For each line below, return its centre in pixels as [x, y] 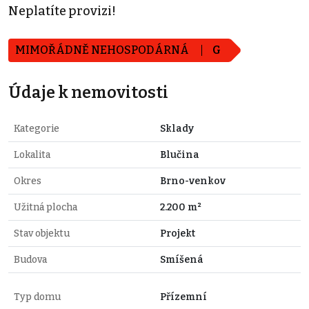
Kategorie [37, 128]
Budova [30, 259]
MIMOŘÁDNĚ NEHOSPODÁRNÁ [103, 50]
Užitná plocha [46, 207]
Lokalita [32, 154]
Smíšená [182, 259]
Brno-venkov [193, 181]
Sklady [177, 128]
